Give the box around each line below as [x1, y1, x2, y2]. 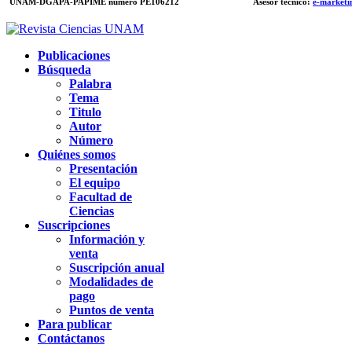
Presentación [69, 161, 137, 175]
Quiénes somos [38, 147, 115, 161]
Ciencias [69, 203, 114, 218]
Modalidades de [69, 274, 153, 288]
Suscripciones [38, 218, 110, 232]
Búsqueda [38, 62, 91, 76]
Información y [69, 232, 145, 246]
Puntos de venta [69, 302, 154, 317]
